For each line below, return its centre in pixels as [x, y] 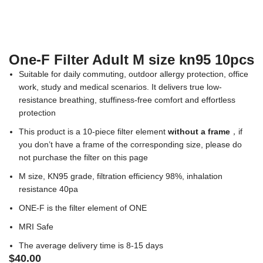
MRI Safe [36, 227]
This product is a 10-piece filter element [94, 132]
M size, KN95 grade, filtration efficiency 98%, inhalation [121, 177]
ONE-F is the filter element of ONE [83, 208]
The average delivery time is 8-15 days [91, 246]
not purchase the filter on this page [84, 158]
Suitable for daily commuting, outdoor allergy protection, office [134, 75]
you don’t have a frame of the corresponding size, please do [131, 145]
